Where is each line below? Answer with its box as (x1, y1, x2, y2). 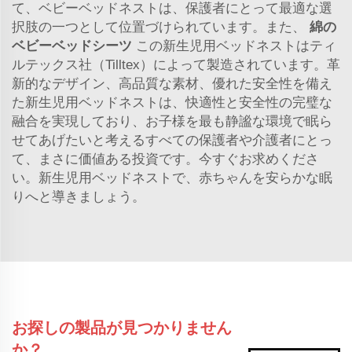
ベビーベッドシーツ (12, 38, 136, 53)
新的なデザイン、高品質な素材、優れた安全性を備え (12, 75, 332, 91)
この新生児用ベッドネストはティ (136, 38, 336, 53)
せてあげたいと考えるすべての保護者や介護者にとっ (12, 132, 332, 148)
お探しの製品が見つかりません (12, 318, 232, 336)
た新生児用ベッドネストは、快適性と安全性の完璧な (12, 94, 332, 110)
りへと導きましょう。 (12, 189, 145, 204)
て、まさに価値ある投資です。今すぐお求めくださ (12, 151, 319, 167)
